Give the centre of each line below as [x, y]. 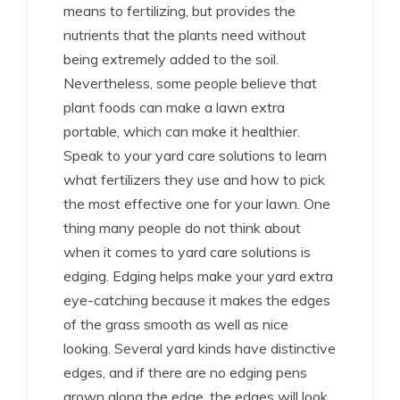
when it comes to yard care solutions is [187, 251]
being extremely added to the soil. [171, 58]
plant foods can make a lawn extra [174, 107]
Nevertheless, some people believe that [190, 83]
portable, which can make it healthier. [182, 131]
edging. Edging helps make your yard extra [198, 275]
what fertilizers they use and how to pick [194, 179]
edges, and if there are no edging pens [185, 372]
